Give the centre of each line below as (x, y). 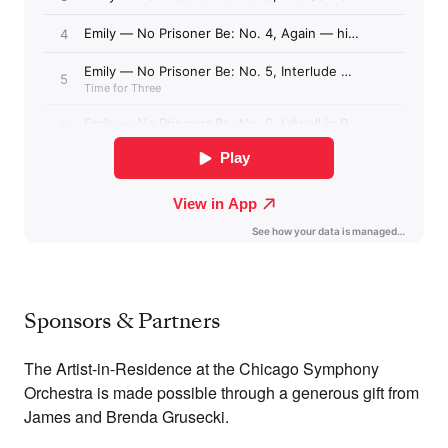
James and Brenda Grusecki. (126, 417)
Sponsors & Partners (122, 321)
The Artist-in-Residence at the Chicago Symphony (201, 369)
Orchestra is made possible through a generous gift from (221, 393)
